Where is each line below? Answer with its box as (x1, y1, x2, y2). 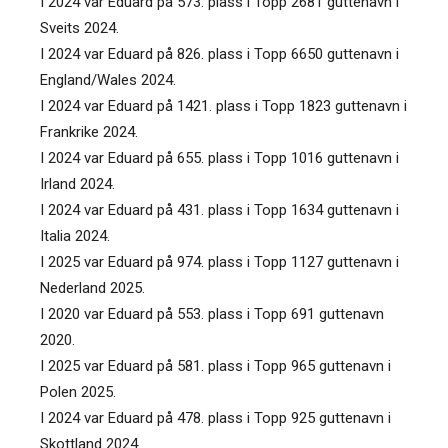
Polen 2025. (40, 382, 116, 401)
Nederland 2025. (40, 278, 145, 297)
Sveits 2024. (40, 18, 119, 37)
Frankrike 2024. (40, 122, 138, 141)
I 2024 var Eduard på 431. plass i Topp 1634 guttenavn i (40, 200, 399, 219)
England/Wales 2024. (40, 70, 176, 89)
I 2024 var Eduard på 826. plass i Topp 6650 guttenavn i (40, 44, 399, 63)
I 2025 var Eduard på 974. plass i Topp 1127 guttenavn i (40, 252, 399, 271)
